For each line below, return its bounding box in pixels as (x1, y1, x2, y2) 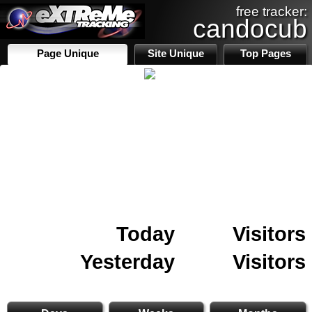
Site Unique (148, 48, 205, 59)
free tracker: (236, 4, 307, 19)
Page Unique (36, 48, 99, 59)
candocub (193, 14, 307, 43)
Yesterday (80, 250, 175, 273)
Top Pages (240, 48, 291, 59)
